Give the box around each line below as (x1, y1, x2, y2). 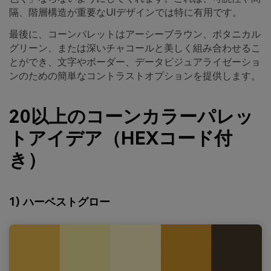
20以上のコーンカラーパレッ (9, 106, 253, 128)
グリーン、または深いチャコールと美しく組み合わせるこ (9, 42, 261, 54)
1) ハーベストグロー (9, 195, 110, 208)
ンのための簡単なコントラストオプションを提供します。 (9, 70, 261, 82)
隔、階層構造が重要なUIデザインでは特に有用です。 (9, 7, 242, 19)
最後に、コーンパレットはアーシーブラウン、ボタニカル (9, 28, 261, 40)
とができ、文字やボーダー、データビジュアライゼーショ (9, 56, 261, 68)
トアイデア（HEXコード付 (9, 128, 232, 149)
